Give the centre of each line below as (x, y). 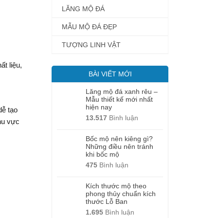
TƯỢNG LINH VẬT (91, 45)
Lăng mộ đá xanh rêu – (122, 91)
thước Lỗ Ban (107, 201)
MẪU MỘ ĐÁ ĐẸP (89, 27)
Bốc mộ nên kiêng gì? (119, 139)
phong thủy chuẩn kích (121, 194)
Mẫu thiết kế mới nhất (119, 99)
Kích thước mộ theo (116, 186)
